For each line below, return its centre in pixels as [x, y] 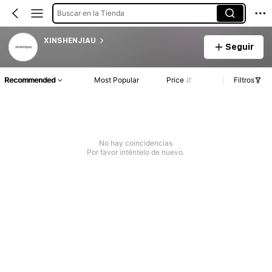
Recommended [30, 80]
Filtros [244, 80]
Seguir [239, 46]
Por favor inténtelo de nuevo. [136, 152]
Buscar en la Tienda [90, 13]
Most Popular [117, 80]
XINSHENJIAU [70, 40]
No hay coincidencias [136, 143]
